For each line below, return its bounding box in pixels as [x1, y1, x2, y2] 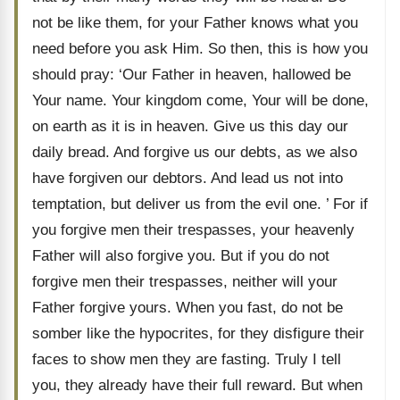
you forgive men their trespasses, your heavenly [32, 221, 354, 238]
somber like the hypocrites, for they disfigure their [32, 325, 364, 342]
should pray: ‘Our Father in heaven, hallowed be [32, 66, 351, 83]
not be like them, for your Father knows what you [32, 14, 358, 31]
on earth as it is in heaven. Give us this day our [32, 118, 348, 135]
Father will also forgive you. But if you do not [32, 247, 329, 264]
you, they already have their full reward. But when [32, 377, 362, 394]
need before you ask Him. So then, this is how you [32, 40, 368, 57]
